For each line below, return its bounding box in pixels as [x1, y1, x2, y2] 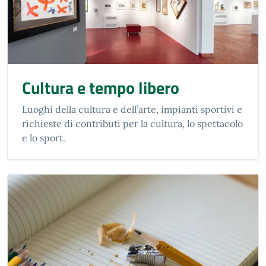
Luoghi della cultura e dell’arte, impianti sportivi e [22, 103, 242, 115]
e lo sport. [22, 131, 65, 144]
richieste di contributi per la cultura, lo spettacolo [22, 117, 243, 129]
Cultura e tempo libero [22, 74, 179, 100]
